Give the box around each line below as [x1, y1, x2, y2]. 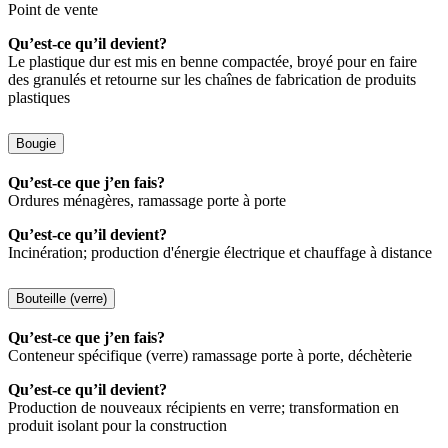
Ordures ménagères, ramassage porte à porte [8, 191, 286, 209]
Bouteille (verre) [16, 290, 107, 306]
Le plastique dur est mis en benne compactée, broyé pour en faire [8, 53, 417, 71]
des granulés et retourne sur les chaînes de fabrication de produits [8, 71, 416, 89]
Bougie [16, 136, 56, 151]
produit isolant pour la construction [8, 416, 227, 434]
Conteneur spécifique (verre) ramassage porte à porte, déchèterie [8, 346, 412, 364]
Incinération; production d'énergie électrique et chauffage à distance [8, 243, 432, 261]
